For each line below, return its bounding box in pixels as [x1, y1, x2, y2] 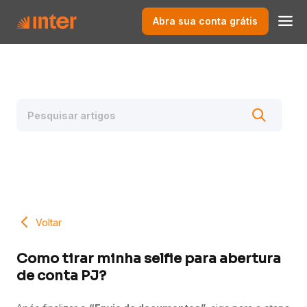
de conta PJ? [16, 267, 106, 285]
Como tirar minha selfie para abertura [16, 250, 281, 268]
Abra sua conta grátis [153, 14, 258, 27]
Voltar [36, 216, 62, 228]
